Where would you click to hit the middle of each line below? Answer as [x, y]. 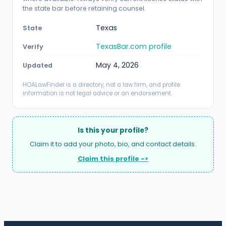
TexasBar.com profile [134, 47]
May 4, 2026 [117, 65]
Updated [38, 66]
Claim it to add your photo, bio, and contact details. [113, 144]
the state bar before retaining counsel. [84, 9]
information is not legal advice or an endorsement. [97, 94]
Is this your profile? [113, 131]
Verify [33, 47]
